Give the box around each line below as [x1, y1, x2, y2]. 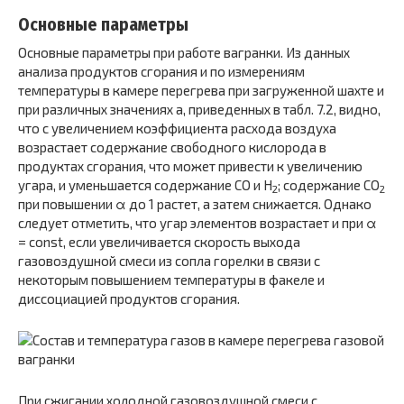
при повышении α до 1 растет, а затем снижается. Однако [18, 196, 372, 212]
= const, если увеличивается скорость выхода [18, 234, 300, 250]
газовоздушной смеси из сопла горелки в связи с [18, 252, 320, 269]
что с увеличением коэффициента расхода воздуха [18, 120, 336, 136]
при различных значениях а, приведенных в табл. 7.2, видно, [18, 101, 381, 117]
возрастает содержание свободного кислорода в [18, 139, 326, 155]
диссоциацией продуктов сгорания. [18, 290, 240, 307]
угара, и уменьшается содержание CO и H [18, 177, 272, 193]
